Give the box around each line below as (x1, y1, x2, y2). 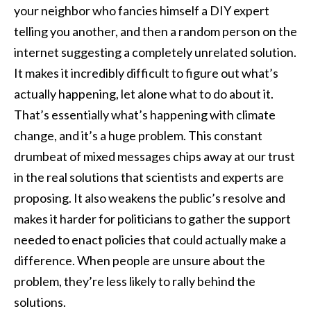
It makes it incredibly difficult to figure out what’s (14, 65, 278, 81)
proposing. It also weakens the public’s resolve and (14, 190, 285, 205)
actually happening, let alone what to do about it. (14, 85, 274, 101)
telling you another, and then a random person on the (14, 23, 297, 39)
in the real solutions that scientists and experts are (14, 169, 284, 185)
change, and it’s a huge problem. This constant (14, 127, 262, 143)
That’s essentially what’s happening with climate (14, 106, 276, 122)
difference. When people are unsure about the (14, 252, 265, 268)
